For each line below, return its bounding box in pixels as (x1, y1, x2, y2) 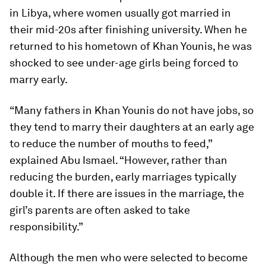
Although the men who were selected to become (9, 251, 248, 264)
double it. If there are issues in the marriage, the (9, 187, 244, 199)
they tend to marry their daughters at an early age (9, 121, 254, 133)
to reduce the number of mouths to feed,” (9, 137, 212, 150)
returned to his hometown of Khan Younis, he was (9, 40, 252, 52)
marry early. (9, 73, 68, 85)
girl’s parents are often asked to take (9, 204, 190, 216)
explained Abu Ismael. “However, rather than (9, 154, 227, 166)
